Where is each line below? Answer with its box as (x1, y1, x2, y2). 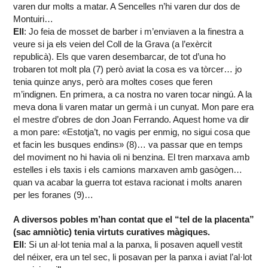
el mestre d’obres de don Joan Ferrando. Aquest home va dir (13, 114, 249, 125)
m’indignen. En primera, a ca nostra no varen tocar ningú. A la (13, 89, 252, 100)
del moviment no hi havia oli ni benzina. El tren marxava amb (13, 152, 250, 163)
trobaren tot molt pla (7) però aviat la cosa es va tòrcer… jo (13, 64, 242, 75)
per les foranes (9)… (13, 190, 94, 200)
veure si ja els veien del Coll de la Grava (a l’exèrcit (13, 39, 212, 50)
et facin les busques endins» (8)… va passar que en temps (13, 139, 243, 150)
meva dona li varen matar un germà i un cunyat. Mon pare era (13, 102, 254, 112)
